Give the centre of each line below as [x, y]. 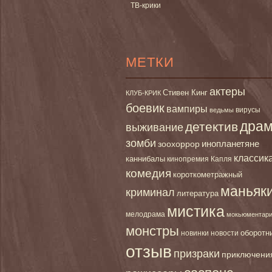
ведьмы [222, 110]
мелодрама [145, 214]
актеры [227, 91]
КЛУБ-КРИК [143, 93]
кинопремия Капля [199, 159]
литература [198, 193]
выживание [155, 127]
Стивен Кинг [185, 93]
